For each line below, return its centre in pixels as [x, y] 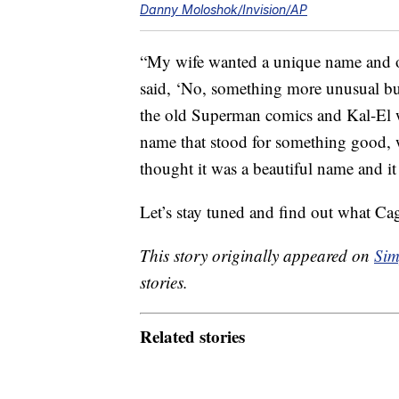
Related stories [192, 336]
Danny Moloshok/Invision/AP [224, 10]
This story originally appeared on [257, 256]
